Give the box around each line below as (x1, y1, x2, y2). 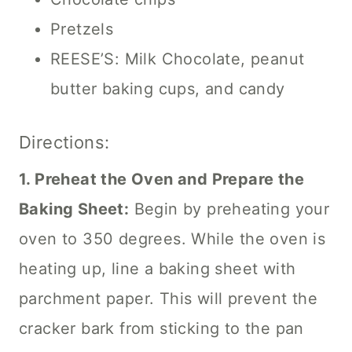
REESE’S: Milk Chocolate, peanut (50, 49, 305, 68)
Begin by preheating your (129, 199, 330, 218)
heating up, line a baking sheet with (19, 258, 296, 278)
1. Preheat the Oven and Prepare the (19, 169, 304, 189)
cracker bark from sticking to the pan (19, 318, 304, 338)
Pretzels (50, 19, 114, 38)
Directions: (19, 131, 110, 152)
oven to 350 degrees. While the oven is (19, 229, 326, 248)
